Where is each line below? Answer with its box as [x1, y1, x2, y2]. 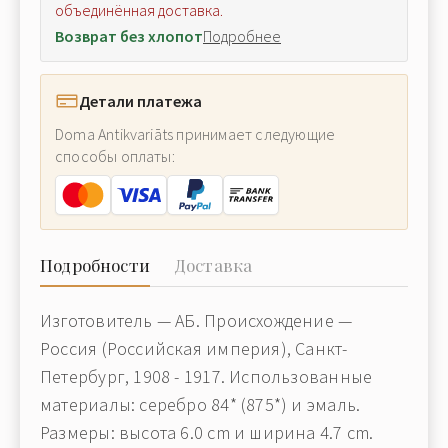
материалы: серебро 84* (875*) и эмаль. [40, 393, 361, 416]
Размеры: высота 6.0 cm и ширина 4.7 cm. [40, 421, 374, 444]
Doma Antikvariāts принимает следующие [55, 124, 336, 144]
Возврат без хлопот [55, 26, 203, 46]
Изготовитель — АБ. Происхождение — [40, 309, 353, 332]
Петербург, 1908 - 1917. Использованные [40, 365, 373, 388]
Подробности [40, 254, 150, 276]
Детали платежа [79, 91, 202, 111]
